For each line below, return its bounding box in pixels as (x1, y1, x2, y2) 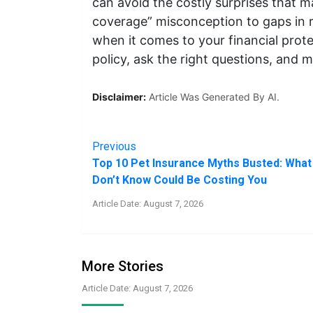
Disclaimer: (92, 91, 146, 103)
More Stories (82, 258, 163, 275)
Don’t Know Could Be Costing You (92, 173, 267, 187)
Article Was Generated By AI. (146, 91, 279, 103)
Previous (92, 140, 136, 153)
